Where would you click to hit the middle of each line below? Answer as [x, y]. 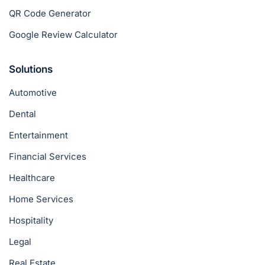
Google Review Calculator [63, 34]
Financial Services [48, 156]
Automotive [33, 92]
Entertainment [38, 135]
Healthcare [32, 177]
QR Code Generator [50, 13]
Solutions [31, 69]
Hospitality [31, 220]
